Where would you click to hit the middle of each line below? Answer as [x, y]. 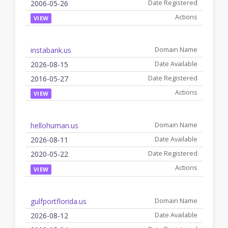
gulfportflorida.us [59, 201]
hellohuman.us [54, 126]
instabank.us [51, 50]
